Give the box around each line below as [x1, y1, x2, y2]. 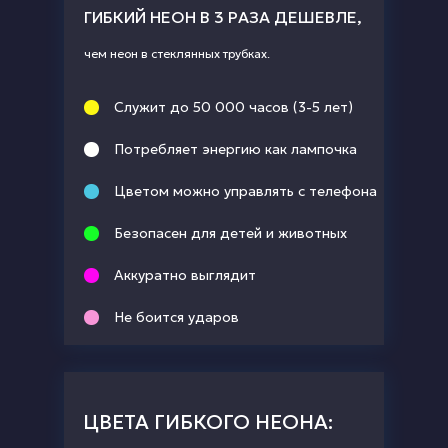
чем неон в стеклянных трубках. [84, 45, 270, 61]
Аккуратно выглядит [114, 265, 256, 284]
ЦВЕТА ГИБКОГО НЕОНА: [83, 408, 333, 435]
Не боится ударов [114, 307, 239, 326]
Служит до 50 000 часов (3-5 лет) [114, 97, 353, 116]
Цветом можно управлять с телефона [114, 181, 377, 200]
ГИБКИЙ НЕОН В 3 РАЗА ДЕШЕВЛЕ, [84, 6, 362, 27]
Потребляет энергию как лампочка [114, 139, 357, 158]
